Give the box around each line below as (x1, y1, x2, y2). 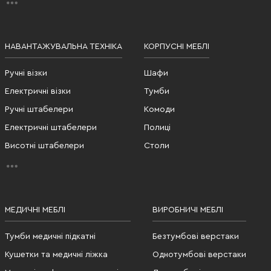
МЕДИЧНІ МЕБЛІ (5, 205, 65, 214)
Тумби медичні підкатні (5, 232, 96, 241)
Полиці (144, 123, 171, 132)
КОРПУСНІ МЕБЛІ (144, 42, 209, 51)
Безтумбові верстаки (152, 232, 239, 241)
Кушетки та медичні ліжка (5, 250, 108, 259)
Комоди (144, 105, 175, 114)
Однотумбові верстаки (152, 250, 246, 259)
